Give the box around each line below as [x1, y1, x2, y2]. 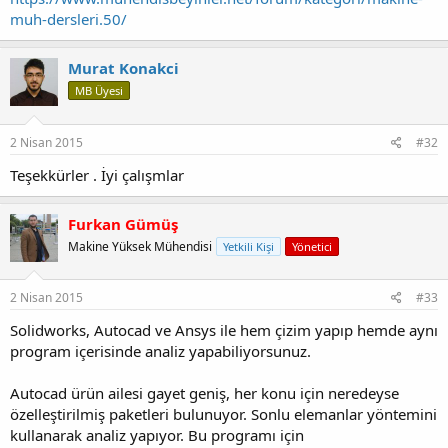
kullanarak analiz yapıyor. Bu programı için [10, 425, 304, 446]
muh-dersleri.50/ [10, 9, 127, 30]
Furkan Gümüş [68, 213, 178, 234]
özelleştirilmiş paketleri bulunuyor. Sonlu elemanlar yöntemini [10, 404, 437, 425]
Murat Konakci [68, 58, 179, 79]
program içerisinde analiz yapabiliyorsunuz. [10, 341, 311, 362]
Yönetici [292, 238, 332, 254]
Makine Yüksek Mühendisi [68, 237, 212, 255]
